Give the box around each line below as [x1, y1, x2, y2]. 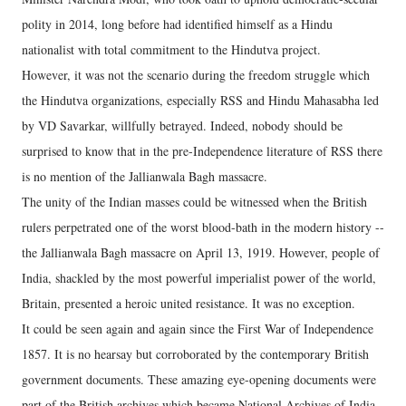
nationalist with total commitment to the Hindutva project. [22, 41, 321, 59]
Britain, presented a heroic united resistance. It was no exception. [22, 295, 355, 313]
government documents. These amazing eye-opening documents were [22, 371, 376, 389]
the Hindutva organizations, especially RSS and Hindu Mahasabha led [22, 92, 379, 110]
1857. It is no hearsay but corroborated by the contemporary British [22, 345, 369, 363]
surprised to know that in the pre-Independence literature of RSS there [22, 142, 382, 160]
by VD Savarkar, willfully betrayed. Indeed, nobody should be [22, 117, 343, 135]
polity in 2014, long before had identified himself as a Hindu [22, 15, 333, 34]
